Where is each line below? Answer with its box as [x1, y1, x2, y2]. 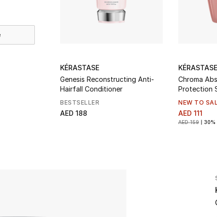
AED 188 [60, 109, 87, 117]
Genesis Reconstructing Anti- [60, 75, 154, 83]
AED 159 [178, 119, 199, 125]
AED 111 [178, 109, 202, 117]
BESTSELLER [60, 99, 99, 106]
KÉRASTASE [60, 63, 99, 72]
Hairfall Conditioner [60, 85, 123, 93]
